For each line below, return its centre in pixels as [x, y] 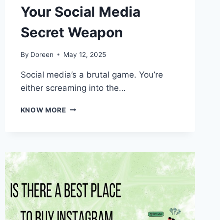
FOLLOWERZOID [95, 128]
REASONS [83, 118]
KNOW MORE [43, 110]
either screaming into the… [73, 88]
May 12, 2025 [84, 54]
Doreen [42, 54]
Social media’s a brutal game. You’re [92, 74]
